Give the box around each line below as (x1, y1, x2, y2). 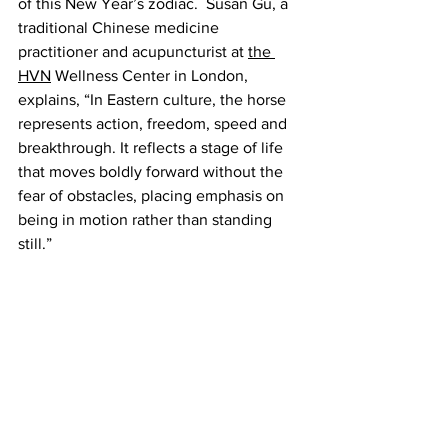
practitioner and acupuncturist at (18, 42, 248, 60)
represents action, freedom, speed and (18, 114, 291, 132)
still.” (18, 234, 52, 252)
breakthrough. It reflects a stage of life (18, 138, 287, 156)
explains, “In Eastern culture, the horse (18, 90, 290, 108)
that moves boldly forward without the (18, 162, 287, 180)
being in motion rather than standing (18, 210, 276, 228)
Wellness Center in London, (51, 66, 252, 84)
